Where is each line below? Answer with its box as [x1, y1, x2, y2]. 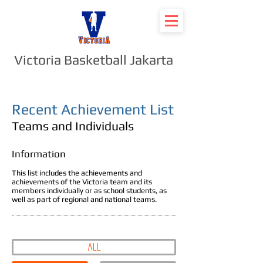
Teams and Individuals [12, 119, 134, 133]
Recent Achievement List [12, 101, 174, 118]
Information [12, 148, 66, 160]
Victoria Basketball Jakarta [14, 52, 173, 68]
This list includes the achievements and [12, 168, 142, 177]
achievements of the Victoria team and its [12, 177, 152, 186]
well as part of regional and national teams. [12, 195, 157, 204]
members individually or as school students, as [12, 186, 167, 195]
